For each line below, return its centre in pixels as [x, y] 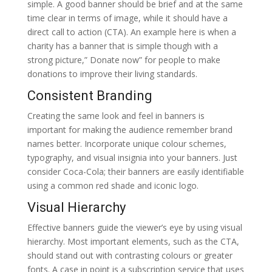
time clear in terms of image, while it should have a [127, 18]
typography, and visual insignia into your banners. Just [132, 157]
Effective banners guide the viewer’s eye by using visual [134, 227]
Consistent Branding [90, 95]
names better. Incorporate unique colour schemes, [127, 143]
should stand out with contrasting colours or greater [130, 255]
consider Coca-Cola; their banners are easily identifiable [135, 171]
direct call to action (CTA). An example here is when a [131, 32]
